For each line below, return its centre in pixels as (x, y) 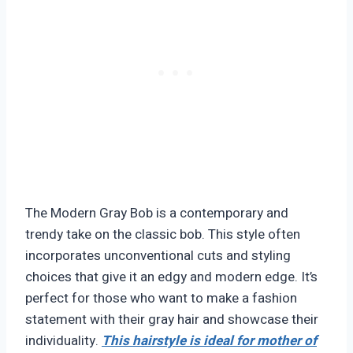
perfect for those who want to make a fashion (161, 299)
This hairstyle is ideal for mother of (209, 341)
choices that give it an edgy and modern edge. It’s (171, 277)
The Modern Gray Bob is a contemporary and (157, 214)
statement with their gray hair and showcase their (172, 320)
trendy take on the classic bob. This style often (163, 235)
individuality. (63, 341)
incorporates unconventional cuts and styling (158, 256)
